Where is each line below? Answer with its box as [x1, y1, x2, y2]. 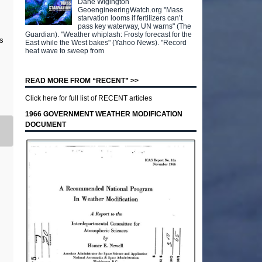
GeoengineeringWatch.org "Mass [78, 5, 184, 14]
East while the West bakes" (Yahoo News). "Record [25, 38, 187, 47]
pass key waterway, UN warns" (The [78, 22, 192, 30]
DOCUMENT [25, 120, 67, 129]
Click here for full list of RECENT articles [25, 94, 153, 102]
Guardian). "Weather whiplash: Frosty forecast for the [25, 30, 192, 39]
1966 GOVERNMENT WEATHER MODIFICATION [25, 110, 183, 118]
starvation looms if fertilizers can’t [78, 13, 183, 22]
